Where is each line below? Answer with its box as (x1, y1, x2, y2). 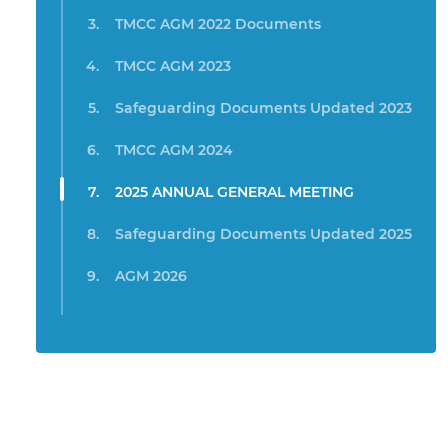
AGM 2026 (115, 267, 187, 286)
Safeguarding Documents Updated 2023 (115, 99, 412, 118)
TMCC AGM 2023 (115, 57, 231, 76)
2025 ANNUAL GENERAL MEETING (115, 183, 354, 202)
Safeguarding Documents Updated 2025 (115, 225, 412, 244)
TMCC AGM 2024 (115, 141, 233, 160)
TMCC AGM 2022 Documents (115, 15, 321, 34)
